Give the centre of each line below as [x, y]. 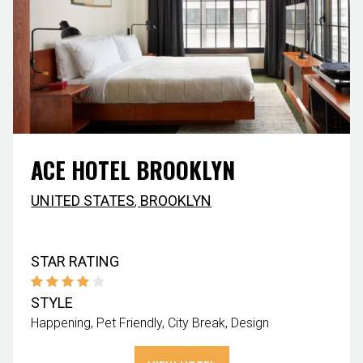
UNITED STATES [83, 200]
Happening [61, 322]
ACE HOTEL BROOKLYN [133, 169]
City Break [197, 322]
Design [250, 322]
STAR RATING [75, 261]
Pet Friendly [130, 322]
